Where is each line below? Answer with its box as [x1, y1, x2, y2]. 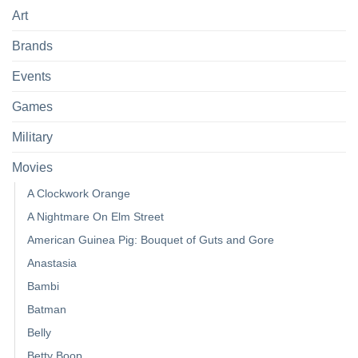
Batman [27, 303, 66, 316]
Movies [12, 161, 53, 175]
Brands [12, 39, 53, 54]
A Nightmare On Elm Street [27, 210, 164, 224]
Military [12, 130, 53, 145]
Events [12, 70, 51, 84]
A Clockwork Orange [27, 187, 130, 201]
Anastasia [27, 257, 77, 270]
